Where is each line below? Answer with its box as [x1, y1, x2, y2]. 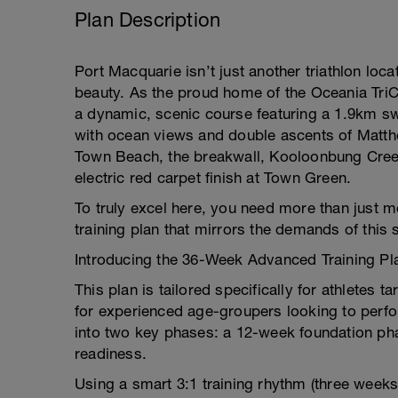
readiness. [75, 345, 147, 362]
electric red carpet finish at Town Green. [75, 169, 352, 187]
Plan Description [75, 8, 221, 31]
